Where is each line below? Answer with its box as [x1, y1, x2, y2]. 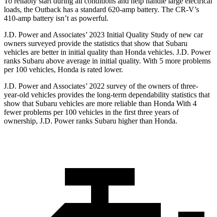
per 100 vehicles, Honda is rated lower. [4, 65, 123, 74]
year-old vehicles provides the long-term [4, 90, 126, 99]
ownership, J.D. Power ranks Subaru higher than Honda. [4, 116, 177, 125]
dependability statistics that [126, 90, 210, 99]
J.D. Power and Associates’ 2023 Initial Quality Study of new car [4, 30, 203, 39]
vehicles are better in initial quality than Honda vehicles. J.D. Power [4, 47, 211, 56]
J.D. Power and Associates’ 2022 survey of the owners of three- [4, 81, 198, 90]
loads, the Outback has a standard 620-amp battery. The [4, 5, 175, 14]
